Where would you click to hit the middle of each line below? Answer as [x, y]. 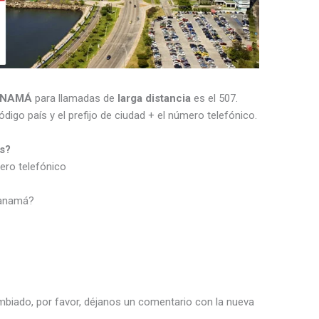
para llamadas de [75, 98]
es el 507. [215, 98]
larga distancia [155, 98]
